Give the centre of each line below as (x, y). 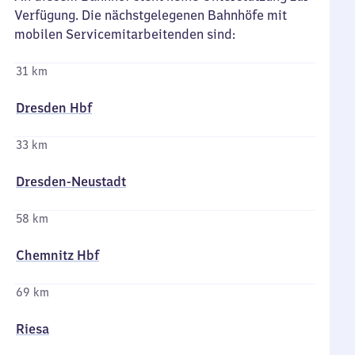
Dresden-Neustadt (71, 181)
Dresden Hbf (54, 108)
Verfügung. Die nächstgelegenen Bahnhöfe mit (151, 15)
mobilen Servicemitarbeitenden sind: (125, 34)
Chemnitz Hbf (57, 255)
